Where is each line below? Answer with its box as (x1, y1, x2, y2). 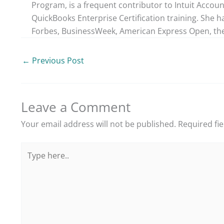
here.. (20, 155, 42, 167)
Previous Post (30, 54, 84, 66)
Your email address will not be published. (21, 118, 176, 129)
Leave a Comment (21, 97, 130, 116)
